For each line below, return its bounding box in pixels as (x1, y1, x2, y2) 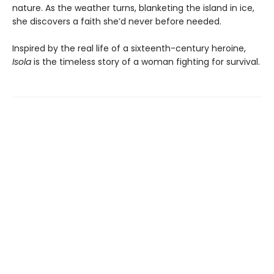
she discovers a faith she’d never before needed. (12, 15, 221, 28)
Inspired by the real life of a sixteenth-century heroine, (12, 42, 246, 54)
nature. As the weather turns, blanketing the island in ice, (12, 1, 254, 14)
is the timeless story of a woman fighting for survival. (31, 55, 260, 68)
